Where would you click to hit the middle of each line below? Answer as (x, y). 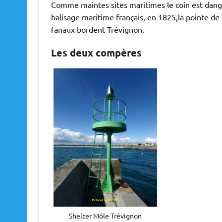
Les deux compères (96, 53)
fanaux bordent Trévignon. (97, 29)
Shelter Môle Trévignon (105, 215)
